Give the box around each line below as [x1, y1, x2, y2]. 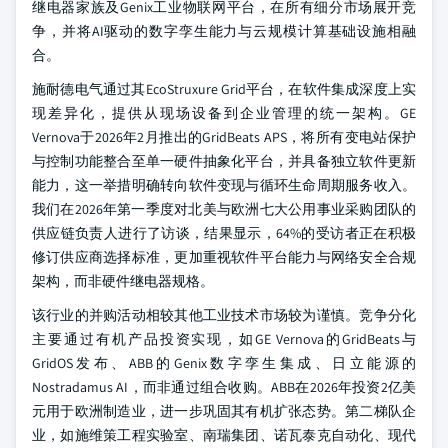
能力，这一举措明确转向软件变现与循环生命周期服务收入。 [32, 176, 416, 194]
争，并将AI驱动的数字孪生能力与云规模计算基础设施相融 [32, 22, 416, 40]
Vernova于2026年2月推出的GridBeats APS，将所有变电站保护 [32, 128, 416, 146]
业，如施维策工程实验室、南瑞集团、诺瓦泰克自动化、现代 [32, 426, 416, 444]
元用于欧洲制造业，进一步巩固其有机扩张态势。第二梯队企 [32, 402, 416, 420]
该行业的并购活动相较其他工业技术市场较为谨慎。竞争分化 [32, 306, 416, 324]
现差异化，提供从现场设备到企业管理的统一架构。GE [32, 104, 416, 122]
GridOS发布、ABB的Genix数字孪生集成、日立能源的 [32, 354, 416, 372]
